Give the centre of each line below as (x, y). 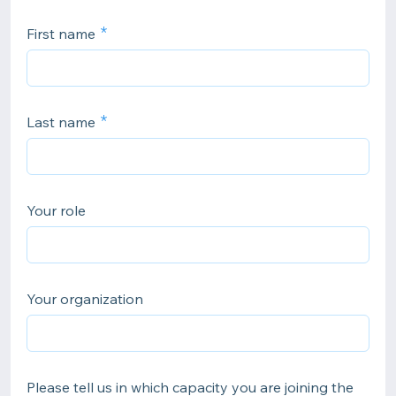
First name (61, 34)
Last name (61, 122)
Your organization (85, 299)
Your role (56, 210)
